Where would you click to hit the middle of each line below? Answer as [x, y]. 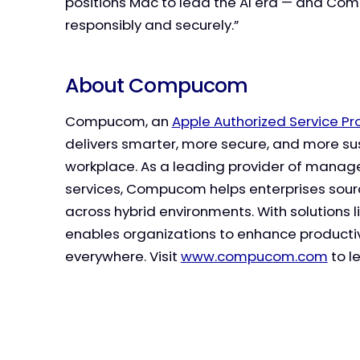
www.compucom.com [254, 256]
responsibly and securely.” [151, 25]
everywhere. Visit [123, 256]
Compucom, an [118, 121]
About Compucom [159, 86]
